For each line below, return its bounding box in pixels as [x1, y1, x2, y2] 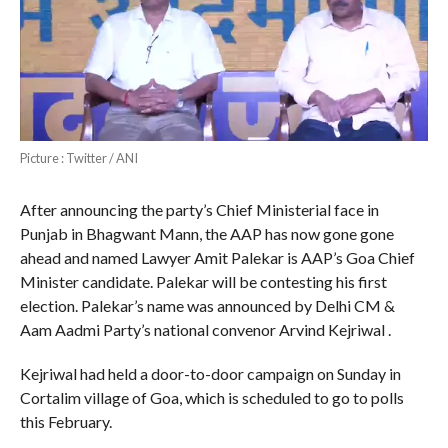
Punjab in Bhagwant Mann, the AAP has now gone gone [19, 224, 394, 244]
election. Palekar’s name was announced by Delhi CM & [19, 296, 395, 316]
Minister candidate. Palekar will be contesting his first [19, 272, 387, 292]
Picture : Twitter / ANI [19, 150, 138, 167]
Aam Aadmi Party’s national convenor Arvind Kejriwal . [19, 320, 391, 340]
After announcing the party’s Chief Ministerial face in [19, 200, 379, 220]
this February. [19, 412, 112, 432]
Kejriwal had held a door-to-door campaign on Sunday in [19, 364, 401, 384]
